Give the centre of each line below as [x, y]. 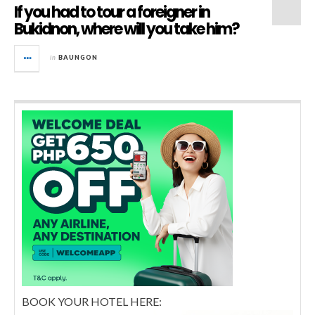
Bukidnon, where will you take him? [127, 29]
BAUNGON [78, 57]
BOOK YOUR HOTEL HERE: [92, 301]
